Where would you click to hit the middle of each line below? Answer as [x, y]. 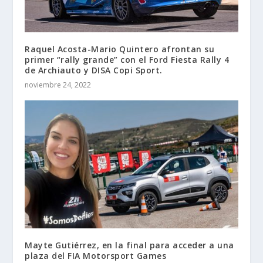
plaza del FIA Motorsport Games [96, 256]
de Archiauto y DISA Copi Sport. [94, 70]
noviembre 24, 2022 [58, 85]
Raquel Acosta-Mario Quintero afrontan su [120, 49]
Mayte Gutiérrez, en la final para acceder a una [129, 245]
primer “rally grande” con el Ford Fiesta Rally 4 [127, 60]
